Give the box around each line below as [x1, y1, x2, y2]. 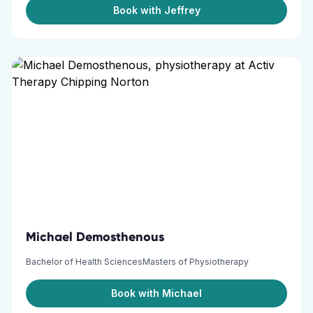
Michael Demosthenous [26, 229, 164, 245]
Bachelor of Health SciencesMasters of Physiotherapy [26, 256, 249, 267]
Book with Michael [111, 287, 202, 299]
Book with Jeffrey [112, 4, 201, 16]
